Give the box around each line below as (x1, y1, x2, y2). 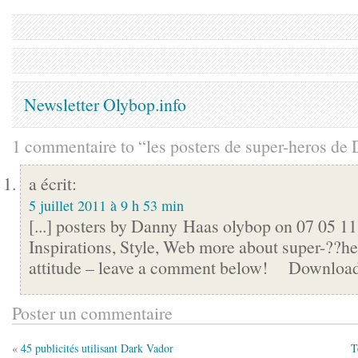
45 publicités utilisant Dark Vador (21, 340, 173, 356)
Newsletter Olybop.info (24, 93, 186, 116)
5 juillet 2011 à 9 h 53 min (29, 196, 184, 215)
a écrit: (29, 172, 77, 195)
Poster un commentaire (12, 301, 173, 324)
